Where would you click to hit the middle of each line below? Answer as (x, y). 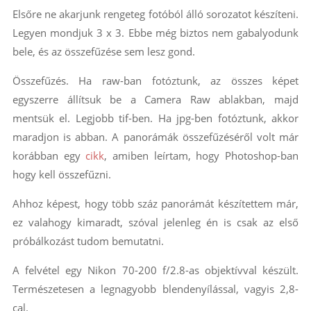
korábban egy (49, 156)
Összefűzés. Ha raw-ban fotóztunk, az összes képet (155, 81)
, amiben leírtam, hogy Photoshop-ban (202, 156)
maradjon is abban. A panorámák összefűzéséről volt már (155, 137)
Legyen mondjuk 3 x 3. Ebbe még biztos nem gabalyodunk (155, 33)
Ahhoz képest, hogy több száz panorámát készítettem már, (155, 204)
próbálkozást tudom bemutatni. (88, 241)
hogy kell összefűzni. (61, 175)
